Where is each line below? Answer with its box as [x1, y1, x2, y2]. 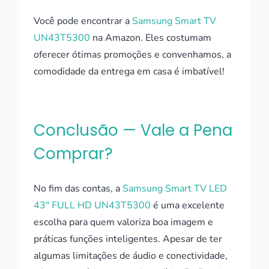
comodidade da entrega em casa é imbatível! [34, 65, 225, 78]
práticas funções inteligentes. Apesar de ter [34, 232, 222, 246]
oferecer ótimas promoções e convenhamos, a [34, 48, 231, 61]
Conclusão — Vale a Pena [34, 119, 232, 141]
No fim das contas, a [34, 182, 122, 195]
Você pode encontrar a [34, 14, 132, 28]
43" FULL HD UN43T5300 [34, 199, 151, 212]
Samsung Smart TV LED [122, 182, 227, 195]
